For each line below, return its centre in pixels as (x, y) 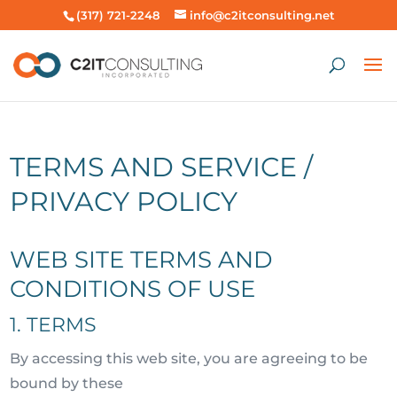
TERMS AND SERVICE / (162, 167)
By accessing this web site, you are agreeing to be (189, 358)
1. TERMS (54, 325)
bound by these (67, 383)
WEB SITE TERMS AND (141, 260)
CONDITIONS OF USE (133, 289)
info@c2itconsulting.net (262, 15)
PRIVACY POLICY (124, 202)
